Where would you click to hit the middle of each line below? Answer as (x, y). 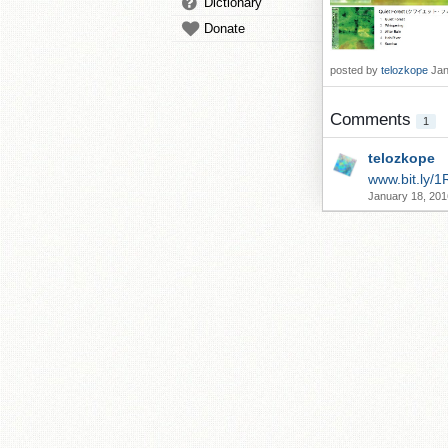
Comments (373, 119)
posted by (355, 70)
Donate (224, 28)
